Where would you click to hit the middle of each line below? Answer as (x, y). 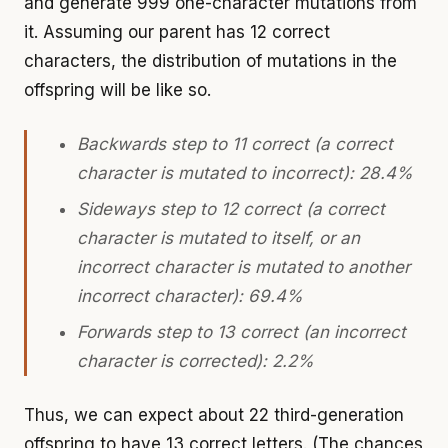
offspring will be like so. (117, 89)
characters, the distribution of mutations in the (210, 60)
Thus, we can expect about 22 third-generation (214, 415)
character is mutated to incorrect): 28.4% (244, 173)
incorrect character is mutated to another (243, 266)
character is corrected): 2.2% (195, 360)
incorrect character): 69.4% (189, 295)
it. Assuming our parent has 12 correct (177, 31)
